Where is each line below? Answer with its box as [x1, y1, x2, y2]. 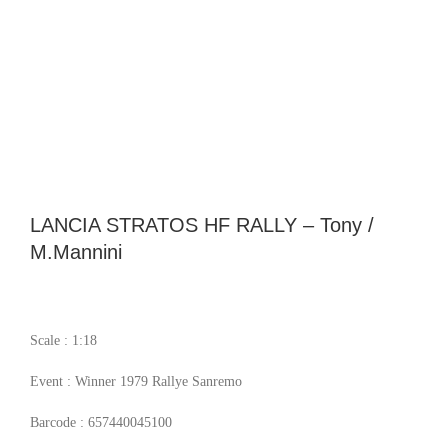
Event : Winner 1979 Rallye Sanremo [30, 373, 242, 389]
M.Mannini [30, 240, 122, 263]
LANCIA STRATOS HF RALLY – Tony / [30, 213, 374, 236]
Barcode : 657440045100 [30, 414, 172, 430]
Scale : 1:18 [30, 332, 97, 348]
